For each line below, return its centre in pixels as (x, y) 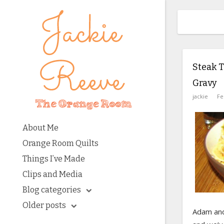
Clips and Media (52, 174)
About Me (40, 128)
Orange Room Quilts (60, 143)
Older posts (44, 205)
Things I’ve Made (54, 159)
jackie (200, 96)
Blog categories (52, 190)
